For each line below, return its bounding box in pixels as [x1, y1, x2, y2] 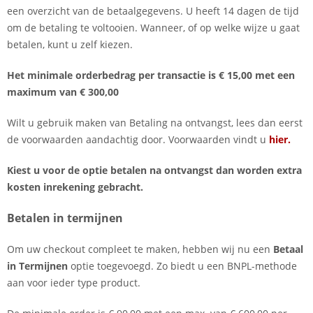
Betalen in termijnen [7, 210, 123, 226]
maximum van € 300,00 [7, 85, 122, 99]
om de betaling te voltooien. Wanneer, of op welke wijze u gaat [7, 20, 300, 34]
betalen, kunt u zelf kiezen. [7, 37, 133, 51]
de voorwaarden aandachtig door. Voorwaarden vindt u [7, 132, 269, 146]
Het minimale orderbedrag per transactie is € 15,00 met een [7, 68, 295, 82]
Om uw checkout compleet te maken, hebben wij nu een [7, 242, 273, 256]
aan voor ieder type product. [7, 275, 143, 289]
